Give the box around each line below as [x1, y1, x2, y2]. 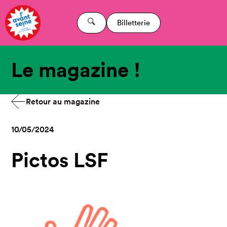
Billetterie [117, 18, 150, 27]
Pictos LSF [11, 147, 108, 173]
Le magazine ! [11, 57, 141, 83]
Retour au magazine [26, 96, 100, 107]
